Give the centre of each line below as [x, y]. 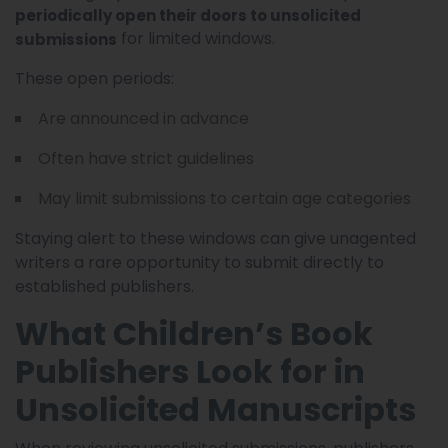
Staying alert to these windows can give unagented [215, 238]
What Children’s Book [194, 333]
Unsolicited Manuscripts [215, 409]
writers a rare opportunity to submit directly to [199, 262]
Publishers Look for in [190, 371]
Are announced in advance [143, 118]
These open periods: [94, 78]
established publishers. [104, 286]
